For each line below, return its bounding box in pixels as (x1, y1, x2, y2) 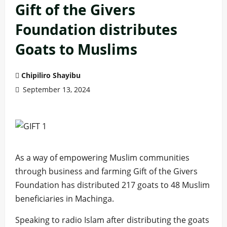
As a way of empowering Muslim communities (15, 152, 190, 163)
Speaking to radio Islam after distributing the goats (15, 214, 209, 225)
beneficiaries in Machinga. (15, 193, 114, 204)
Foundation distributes (15, 20, 177, 39)
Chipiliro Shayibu (21, 70, 81, 80)
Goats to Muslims (15, 40, 137, 59)
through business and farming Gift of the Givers (15, 166, 198, 177)
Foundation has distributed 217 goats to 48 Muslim (15, 179, 210, 191)
